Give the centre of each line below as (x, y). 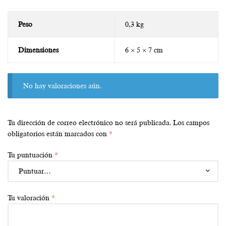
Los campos (191, 122)
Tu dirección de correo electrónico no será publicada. (89, 122)
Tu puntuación (31, 155)
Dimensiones (38, 50)
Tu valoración (30, 198)
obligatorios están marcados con (58, 133)
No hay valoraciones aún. (63, 86)
